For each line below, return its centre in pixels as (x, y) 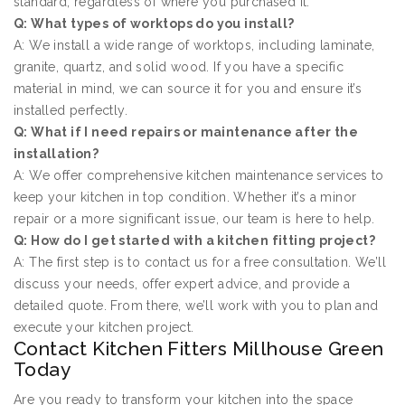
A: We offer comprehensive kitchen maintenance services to (199, 176)
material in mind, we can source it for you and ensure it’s (188, 89)
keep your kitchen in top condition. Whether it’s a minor (185, 198)
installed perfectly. (71, 111)
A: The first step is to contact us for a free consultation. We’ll (200, 263)
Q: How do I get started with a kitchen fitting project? (194, 241)
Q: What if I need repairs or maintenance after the (186, 132)
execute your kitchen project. (104, 328)
